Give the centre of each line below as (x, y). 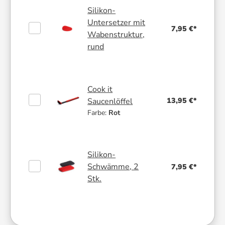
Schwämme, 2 (113, 166)
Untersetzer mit (117, 23)
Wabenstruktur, (116, 35)
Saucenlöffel (110, 101)
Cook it (100, 89)
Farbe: (98, 113)
